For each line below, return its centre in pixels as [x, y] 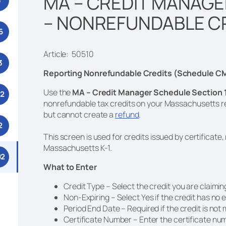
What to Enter [70, 167]
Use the [58, 92]
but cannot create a [79, 114]
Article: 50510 [69, 54]
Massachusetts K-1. [79, 148]
